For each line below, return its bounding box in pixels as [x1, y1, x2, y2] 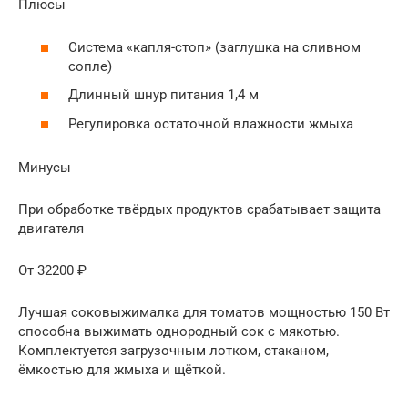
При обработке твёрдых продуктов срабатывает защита [18, 200, 381, 218]
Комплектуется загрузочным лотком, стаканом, [18, 342, 329, 359]
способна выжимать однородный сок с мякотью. [18, 322, 340, 340]
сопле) [68, 57, 112, 75]
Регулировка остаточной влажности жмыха [68, 115, 353, 132]
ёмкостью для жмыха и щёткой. [18, 361, 226, 378]
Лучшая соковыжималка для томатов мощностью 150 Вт [18, 303, 390, 321]
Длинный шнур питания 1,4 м [68, 87, 259, 104]
